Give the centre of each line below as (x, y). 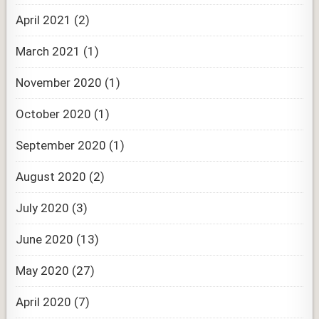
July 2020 (43, 208)
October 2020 (54, 114)
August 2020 (51, 176)
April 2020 (44, 302)
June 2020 (45, 239)
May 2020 (43, 270)
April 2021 (44, 20)
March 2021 (48, 51)
